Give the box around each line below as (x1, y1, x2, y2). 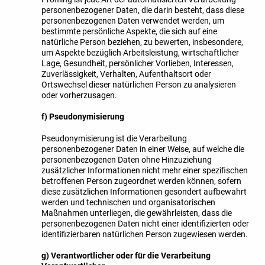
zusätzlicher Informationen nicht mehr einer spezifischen (41, 165, 248, 175)
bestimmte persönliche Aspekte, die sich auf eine (41, 26, 217, 36)
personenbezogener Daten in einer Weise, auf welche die (41, 144, 244, 154)
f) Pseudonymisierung (41, 112, 124, 122)
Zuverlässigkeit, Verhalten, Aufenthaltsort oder (41, 69, 211, 79)
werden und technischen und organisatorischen (41, 197, 215, 207)
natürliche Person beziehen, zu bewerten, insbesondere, (41, 37, 243, 47)
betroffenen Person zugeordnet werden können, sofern (41, 176, 241, 186)
